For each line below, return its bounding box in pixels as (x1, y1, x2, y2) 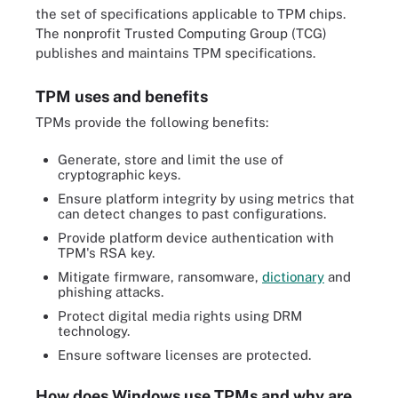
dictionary (262, 269, 324, 284)
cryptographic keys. (58, 167, 180, 182)
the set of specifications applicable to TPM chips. (36, 5, 346, 21)
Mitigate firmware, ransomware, (58, 269, 262, 284)
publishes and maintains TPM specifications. (36, 44, 315, 60)
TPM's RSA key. (58, 245, 155, 260)
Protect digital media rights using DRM (58, 308, 302, 323)
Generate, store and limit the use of (58, 152, 283, 167)
